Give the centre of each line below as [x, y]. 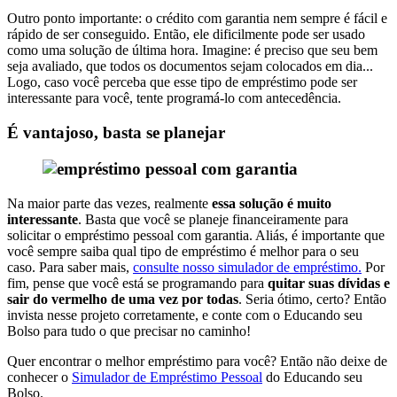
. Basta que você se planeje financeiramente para [213, 219]
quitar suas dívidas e [329, 283]
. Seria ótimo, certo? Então [312, 299]
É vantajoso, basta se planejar [116, 133]
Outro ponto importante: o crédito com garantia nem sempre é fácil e [197, 19]
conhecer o [39, 377]
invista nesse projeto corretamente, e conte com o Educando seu [185, 315]
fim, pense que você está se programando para [137, 283]
